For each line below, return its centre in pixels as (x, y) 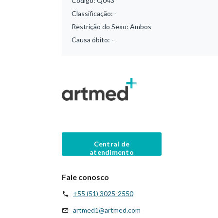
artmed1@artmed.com (107, 210)
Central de (112, 144)
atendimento (112, 152)
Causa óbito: (91, 40)
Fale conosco (85, 177)
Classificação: (93, 13)
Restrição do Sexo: (101, 27)
